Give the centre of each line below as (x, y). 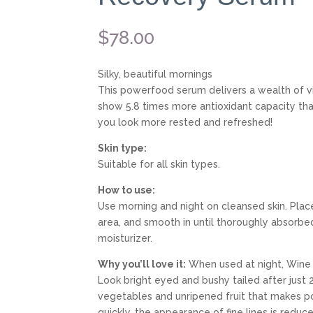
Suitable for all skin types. (159, 165)
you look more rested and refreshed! (185, 123)
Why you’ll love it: (142, 264)
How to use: (127, 190)
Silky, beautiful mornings (155, 74)
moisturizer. (125, 239)
